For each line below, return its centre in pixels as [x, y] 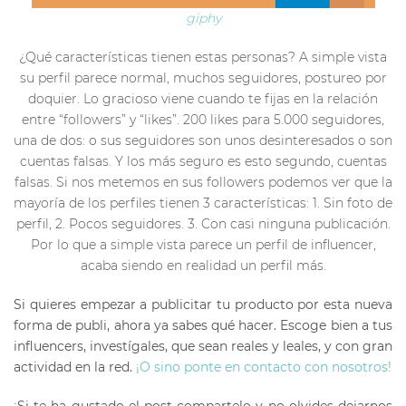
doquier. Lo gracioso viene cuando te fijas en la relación [203, 98]
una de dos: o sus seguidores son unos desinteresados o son [203, 140]
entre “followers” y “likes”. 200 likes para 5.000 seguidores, [203, 119]
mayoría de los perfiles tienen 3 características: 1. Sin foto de [203, 203]
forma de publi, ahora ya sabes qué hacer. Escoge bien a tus [203, 325]
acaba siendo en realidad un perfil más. [203, 265]
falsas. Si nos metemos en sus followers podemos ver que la [203, 182]
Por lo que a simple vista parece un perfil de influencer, [203, 244]
